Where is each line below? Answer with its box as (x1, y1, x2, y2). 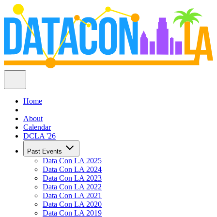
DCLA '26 (23, 132, 56, 140)
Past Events (27, 148, 64, 155)
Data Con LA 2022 (43, 183, 102, 191)
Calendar (23, 123, 51, 132)
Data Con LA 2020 (43, 200, 102, 209)
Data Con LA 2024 (43, 165, 102, 174)
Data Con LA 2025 (43, 156, 102, 165)
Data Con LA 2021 (43, 191, 102, 200)
